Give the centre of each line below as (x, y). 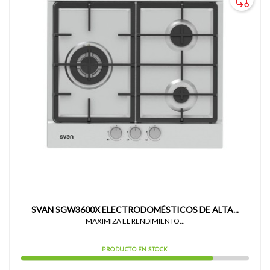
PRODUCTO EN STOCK (135, 250)
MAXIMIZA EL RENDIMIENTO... (135, 221)
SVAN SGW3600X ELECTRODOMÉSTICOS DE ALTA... (135, 210)
